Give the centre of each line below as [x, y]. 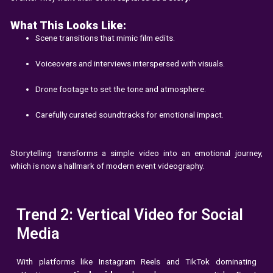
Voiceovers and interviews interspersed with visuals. [130, 64]
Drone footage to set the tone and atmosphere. [121, 89]
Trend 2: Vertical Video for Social [130, 214]
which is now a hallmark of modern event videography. [108, 165]
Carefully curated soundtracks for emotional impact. [130, 115]
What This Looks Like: [69, 26]
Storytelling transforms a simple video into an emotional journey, [136, 153]
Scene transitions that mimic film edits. [105, 38]
